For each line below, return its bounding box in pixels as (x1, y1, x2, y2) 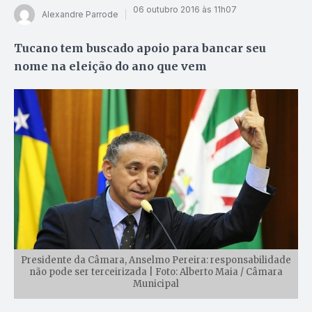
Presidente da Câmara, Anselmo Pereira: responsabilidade (21, 253, 291, 266)
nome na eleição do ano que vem (14, 58, 207, 73)
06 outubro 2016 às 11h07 (133, 4, 237, 15)
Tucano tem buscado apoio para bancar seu (14, 40, 266, 55)
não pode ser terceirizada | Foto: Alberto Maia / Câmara (29, 265, 283, 278)
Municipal (133, 277, 179, 290)
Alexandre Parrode (42, 9, 118, 20)
